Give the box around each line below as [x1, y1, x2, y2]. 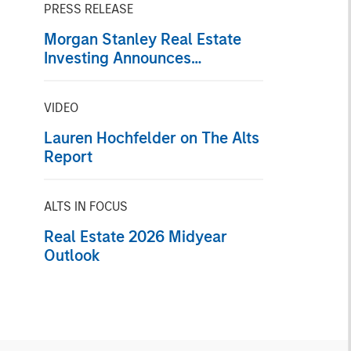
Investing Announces [43, 48, 191, 67]
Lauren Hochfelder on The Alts [43, 128, 259, 147]
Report [43, 147, 92, 166]
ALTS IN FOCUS [43, 198, 128, 214]
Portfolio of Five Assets [43, 85, 210, 105]
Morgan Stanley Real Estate [43, 29, 241, 49]
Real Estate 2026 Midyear [43, 226, 227, 246]
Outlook [43, 245, 100, 265]
